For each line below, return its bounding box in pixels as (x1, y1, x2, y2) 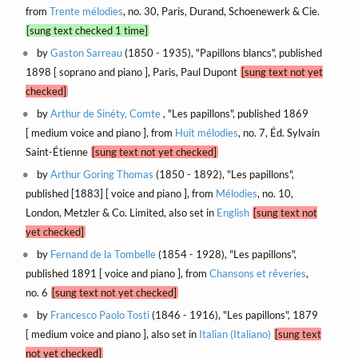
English (216, 205, 249, 219)
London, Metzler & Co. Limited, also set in (25, 205, 217, 219)
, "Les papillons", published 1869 (161, 106, 309, 120)
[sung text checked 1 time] (26, 23, 149, 37)
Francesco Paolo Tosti (50, 308, 150, 321)
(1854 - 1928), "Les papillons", (156, 247, 297, 261)
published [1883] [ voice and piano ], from (25, 186, 216, 200)
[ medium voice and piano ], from (25, 125, 175, 139)
